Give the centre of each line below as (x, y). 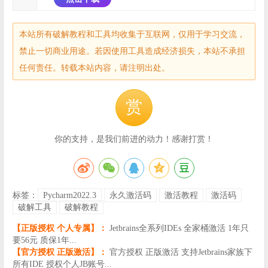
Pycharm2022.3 (70, 196)
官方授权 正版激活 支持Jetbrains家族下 (181, 252)
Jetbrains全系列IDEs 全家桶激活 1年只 (179, 229)
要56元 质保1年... (45, 240)
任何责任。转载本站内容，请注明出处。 (95, 68)
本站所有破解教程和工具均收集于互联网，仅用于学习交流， (132, 35)
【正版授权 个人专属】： (60, 229)
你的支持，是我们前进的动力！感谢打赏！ (134, 139)
